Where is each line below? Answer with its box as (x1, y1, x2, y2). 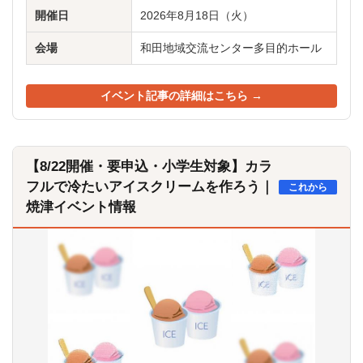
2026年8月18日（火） (140, 10, 254, 22)
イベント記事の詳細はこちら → (100, 90, 263, 102)
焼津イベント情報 (26, 199, 136, 215)
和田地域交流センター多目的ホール (140, 42, 322, 54)
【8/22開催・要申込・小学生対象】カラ (26, 159, 272, 174)
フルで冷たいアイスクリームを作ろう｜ (26, 179, 274, 194)
